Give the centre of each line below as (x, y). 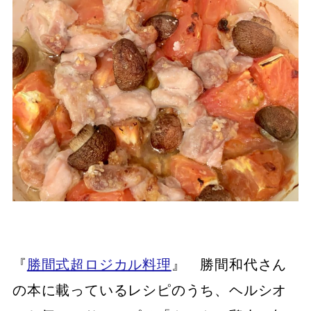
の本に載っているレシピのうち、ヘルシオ (150, 289)
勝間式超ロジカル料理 (99, 264)
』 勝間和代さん (229, 264)
